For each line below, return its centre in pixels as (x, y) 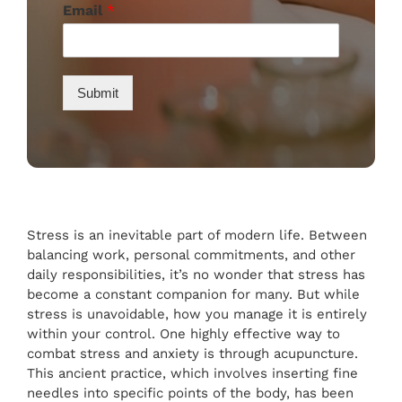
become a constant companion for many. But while (193, 295)
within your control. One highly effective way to (184, 334)
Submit (97, 93)
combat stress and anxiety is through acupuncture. (192, 354)
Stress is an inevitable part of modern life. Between (197, 236)
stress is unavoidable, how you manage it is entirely (197, 315)
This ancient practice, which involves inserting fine (192, 374)
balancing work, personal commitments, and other (191, 255)
